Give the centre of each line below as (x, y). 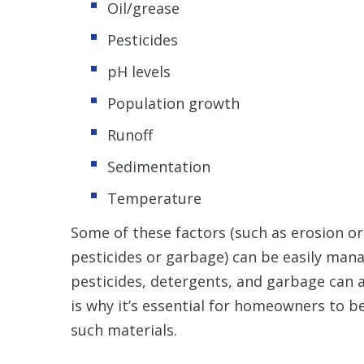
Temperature (154, 198)
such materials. (124, 329)
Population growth (173, 103)
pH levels (139, 71)
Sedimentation (159, 166)
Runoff (130, 134)
